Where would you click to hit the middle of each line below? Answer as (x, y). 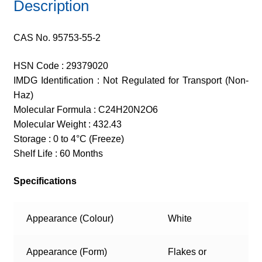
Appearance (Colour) (70, 219)
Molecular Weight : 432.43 (67, 124)
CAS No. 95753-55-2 (57, 38)
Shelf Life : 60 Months (58, 153)
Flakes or (187, 252)
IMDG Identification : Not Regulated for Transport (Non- (131, 80)
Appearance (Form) (67, 252)
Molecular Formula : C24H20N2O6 (85, 109)
